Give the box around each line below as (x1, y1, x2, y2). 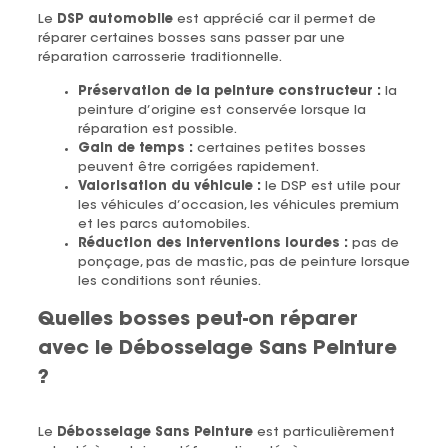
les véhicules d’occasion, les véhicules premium (77, 198, 399, 212)
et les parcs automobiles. (77, 217, 250, 231)
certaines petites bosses (192, 141, 366, 155)
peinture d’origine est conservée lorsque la (77, 103, 366, 117)
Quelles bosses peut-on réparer (37, 310, 358, 330)
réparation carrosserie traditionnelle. (37, 50, 282, 64)
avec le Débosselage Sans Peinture (37, 339, 397, 359)
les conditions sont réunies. (77, 274, 261, 288)
